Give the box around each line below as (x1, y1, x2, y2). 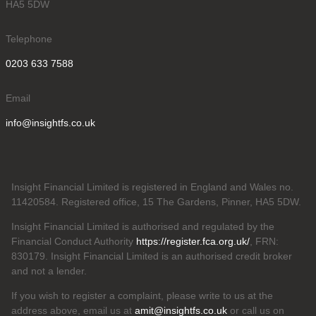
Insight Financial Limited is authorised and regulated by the (11, 221, 274, 233)
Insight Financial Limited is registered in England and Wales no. (11, 181, 293, 193)
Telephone (6, 33, 52, 45)
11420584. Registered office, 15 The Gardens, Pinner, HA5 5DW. (11, 196, 301, 208)
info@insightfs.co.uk (6, 117, 95, 129)
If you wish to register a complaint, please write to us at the (11, 290, 273, 302)
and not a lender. (11, 265, 87, 277)
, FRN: (250, 236, 279, 248)
